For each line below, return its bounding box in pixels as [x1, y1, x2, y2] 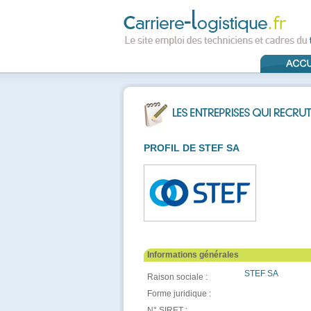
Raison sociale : [147, 272, 208, 282]
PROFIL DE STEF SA [144, 142, 239, 153]
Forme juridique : [147, 289, 211, 299]
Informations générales [147, 250, 239, 260]
